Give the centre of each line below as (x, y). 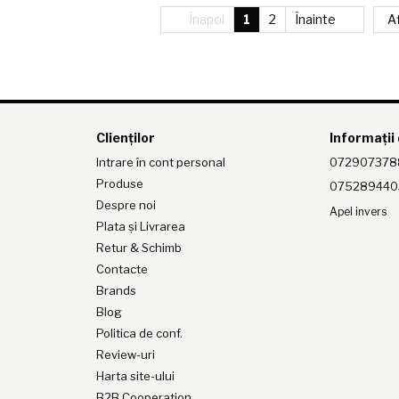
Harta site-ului (135, 376)
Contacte (122, 269)
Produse (119, 184)
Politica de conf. (139, 334)
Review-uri (125, 355)
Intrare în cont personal (160, 163)
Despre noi (126, 205)
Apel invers (358, 211)
